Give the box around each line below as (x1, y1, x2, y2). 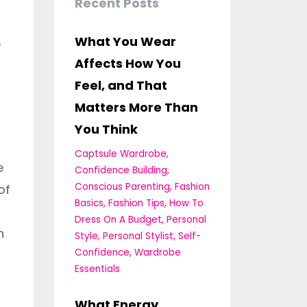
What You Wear (74, 32, 176, 50)
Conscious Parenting (74, 180, 170, 193)
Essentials (74, 262, 120, 275)
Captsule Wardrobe (74, 147, 167, 160)
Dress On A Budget (74, 212, 162, 226)
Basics (74, 196, 103, 210)
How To (169, 196, 204, 210)
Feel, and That (74, 76, 167, 94)
